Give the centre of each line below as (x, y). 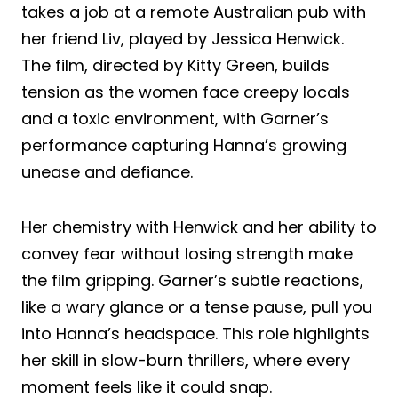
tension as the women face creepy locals (186, 92)
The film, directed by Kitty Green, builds (175, 65)
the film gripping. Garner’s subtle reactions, (192, 280)
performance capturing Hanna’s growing (184, 145)
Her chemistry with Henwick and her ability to (199, 227)
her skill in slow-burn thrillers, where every (186, 360)
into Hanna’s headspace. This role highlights (195, 333)
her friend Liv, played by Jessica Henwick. (183, 38)
